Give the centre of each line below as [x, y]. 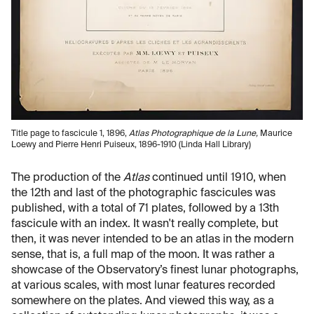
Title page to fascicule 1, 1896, [70, 134]
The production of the [67, 178]
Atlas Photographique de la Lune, [194, 134]
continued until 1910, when [218, 178]
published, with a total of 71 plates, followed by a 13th [145, 209]
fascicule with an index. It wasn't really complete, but [145, 224]
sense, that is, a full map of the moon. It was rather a [143, 255]
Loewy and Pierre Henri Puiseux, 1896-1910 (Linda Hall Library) [131, 145]
